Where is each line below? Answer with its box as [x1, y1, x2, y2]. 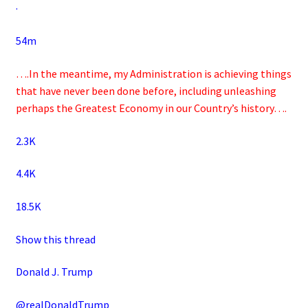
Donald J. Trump [15, 265, 93, 279]
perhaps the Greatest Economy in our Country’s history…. [15, 101, 287, 115]
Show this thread [15, 232, 96, 246]
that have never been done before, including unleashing [15, 84, 276, 98]
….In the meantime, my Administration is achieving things [15, 67, 291, 80]
